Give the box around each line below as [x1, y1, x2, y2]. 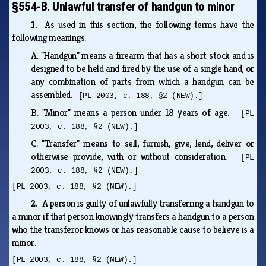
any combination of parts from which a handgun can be [31, 75, 254, 88]
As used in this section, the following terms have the [45, 18, 254, 31]
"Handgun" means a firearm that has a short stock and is [40, 49, 254, 62]
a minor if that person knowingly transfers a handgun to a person [12, 210, 254, 223]
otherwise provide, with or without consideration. [31, 150, 241, 163]
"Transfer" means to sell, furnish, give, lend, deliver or [42, 137, 254, 150]
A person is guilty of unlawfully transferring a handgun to [42, 197, 254, 210]
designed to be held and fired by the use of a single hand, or [31, 62, 254, 75]
